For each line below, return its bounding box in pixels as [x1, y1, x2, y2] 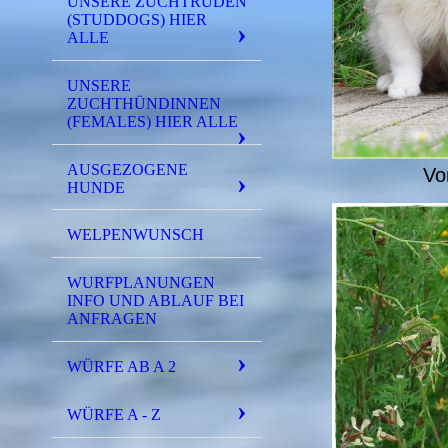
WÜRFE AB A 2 [67, 357, 176, 375]
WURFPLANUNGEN [67, 274, 215, 292]
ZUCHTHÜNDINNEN [67, 94, 221, 112]
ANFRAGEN [67, 310, 157, 328]
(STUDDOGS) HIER [67, 10, 207, 28]
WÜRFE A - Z [67, 405, 161, 423]
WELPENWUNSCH [67, 226, 204, 244]
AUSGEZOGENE [67, 160, 188, 178]
